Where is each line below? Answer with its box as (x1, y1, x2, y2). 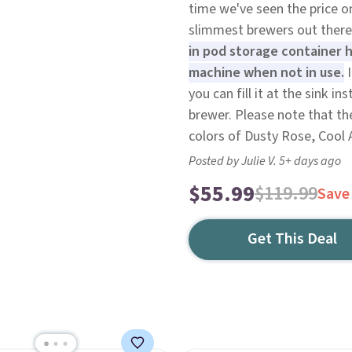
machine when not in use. (188, 63, 344, 82)
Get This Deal (247, 228, 338, 250)
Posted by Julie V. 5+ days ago (188, 152, 341, 170)
